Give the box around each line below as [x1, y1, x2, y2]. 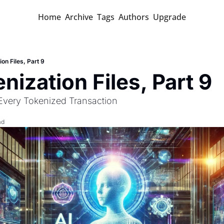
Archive [65, 11, 93, 22]
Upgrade [153, 11, 186, 22]
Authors [118, 11, 149, 22]
